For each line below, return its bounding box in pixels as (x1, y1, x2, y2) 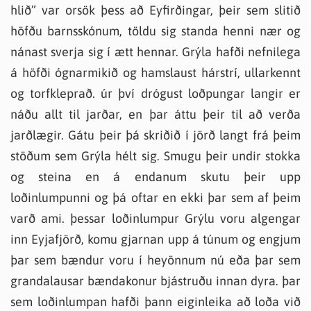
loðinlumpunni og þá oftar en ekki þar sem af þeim (10, 190, 301, 205)
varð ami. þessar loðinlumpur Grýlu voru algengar (10, 211, 301, 226)
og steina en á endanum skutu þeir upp (10, 169, 301, 184)
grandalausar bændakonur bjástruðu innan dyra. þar (10, 274, 301, 288)
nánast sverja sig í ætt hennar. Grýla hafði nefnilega (10, 44, 301, 59)
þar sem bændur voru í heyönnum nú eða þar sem (10, 253, 301, 267)
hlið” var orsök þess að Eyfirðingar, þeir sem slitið (10, 3, 301, 17)
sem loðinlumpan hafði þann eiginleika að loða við (10, 294, 301, 309)
